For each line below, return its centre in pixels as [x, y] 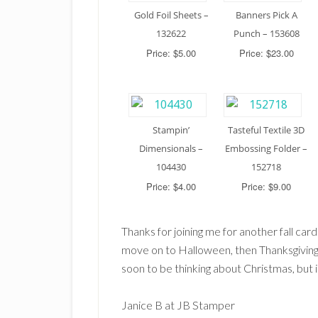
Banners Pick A [266, 15]
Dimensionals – [171, 148]
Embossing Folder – [266, 148]
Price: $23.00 [266, 53]
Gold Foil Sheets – [171, 15]
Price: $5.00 [171, 53]
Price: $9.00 [266, 186]
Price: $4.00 [171, 186]
